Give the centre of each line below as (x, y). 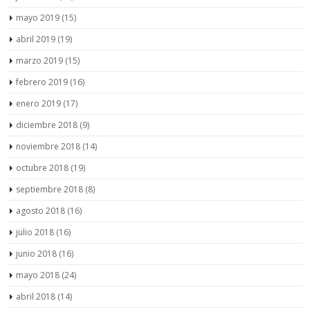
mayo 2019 (38, 17)
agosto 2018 (40, 210)
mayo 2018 (38, 275)
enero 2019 (38, 103)
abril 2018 (36, 296)
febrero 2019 (42, 82)
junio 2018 (36, 253)
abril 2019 (36, 39)
